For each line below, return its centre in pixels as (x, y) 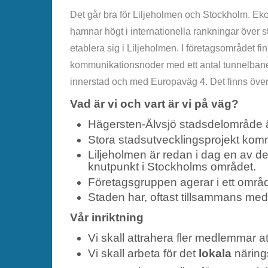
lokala (215, 254)
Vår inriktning (107, 218)
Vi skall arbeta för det (143, 254)
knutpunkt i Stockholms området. (172, 167)
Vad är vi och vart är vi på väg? (154, 104)
